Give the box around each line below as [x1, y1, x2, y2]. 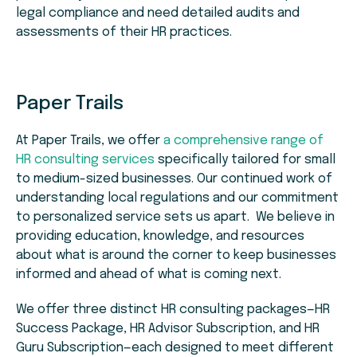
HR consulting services [16, 153, 155, 167]
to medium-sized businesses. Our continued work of [16, 172, 332, 186]
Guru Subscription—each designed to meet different [16, 341, 334, 355]
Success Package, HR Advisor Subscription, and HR [16, 322, 320, 336]
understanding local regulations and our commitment [16, 191, 339, 206]
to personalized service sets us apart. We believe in [16, 210, 335, 225]
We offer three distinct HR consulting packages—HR [16, 303, 330, 317]
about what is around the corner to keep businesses [16, 249, 336, 263]
